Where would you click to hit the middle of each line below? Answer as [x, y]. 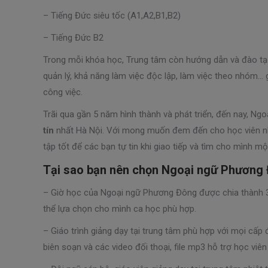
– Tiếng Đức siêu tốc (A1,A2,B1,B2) [112, 15]
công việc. [63, 92]
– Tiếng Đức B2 [73, 37]
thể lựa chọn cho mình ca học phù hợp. [120, 208]
